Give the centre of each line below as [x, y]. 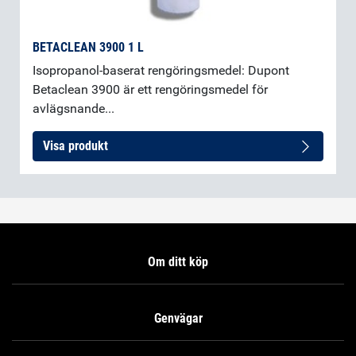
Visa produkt [75, 146]
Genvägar [178, 319]
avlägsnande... [74, 109]
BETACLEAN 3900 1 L [88, 48]
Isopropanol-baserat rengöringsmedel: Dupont [161, 71]
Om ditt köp [178, 262]
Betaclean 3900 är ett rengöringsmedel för [150, 90]
